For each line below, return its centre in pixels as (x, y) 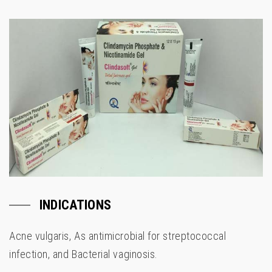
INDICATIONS (75, 205)
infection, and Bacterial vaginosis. (83, 254)
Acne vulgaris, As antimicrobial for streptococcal (118, 236)
